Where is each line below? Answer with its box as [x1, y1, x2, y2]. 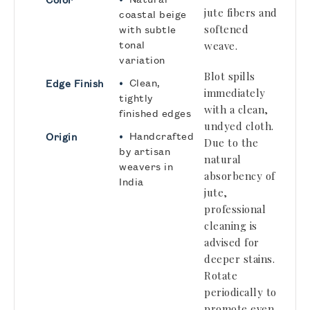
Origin [46, 130, 77, 143]
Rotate [204, 268, 237, 282]
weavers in [119, 160, 173, 173]
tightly [119, 91, 153, 104]
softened [204, 22, 248, 36]
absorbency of [204, 169, 275, 183]
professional [204, 202, 266, 216]
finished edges [119, 107, 191, 120]
